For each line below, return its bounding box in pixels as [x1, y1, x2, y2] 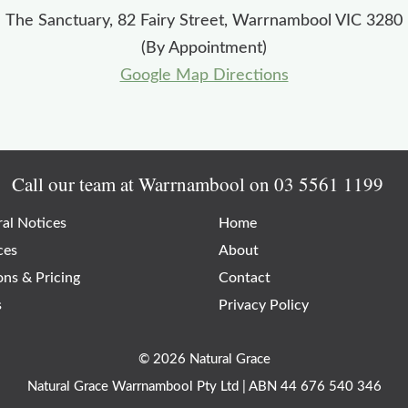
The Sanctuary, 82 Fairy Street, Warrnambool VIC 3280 [5, 12, 403, 29]
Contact [219, 270, 271, 285]
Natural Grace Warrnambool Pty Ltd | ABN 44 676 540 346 [26, 379, 382, 393]
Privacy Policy [219, 297, 310, 312]
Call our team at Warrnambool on [5, 170, 275, 197]
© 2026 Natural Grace [138, 352, 270, 366]
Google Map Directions [119, 66, 289, 84]
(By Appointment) [141, 39, 267, 56]
